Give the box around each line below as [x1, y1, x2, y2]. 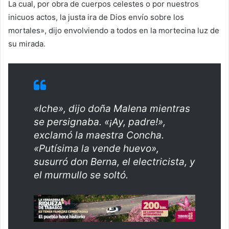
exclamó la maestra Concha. [34, 129, 164, 142]
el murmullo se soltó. [34, 169, 128, 181]
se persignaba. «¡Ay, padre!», [34, 116, 166, 128]
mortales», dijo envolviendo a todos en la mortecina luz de [8, 26, 219, 36]
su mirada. [8, 39, 45, 49]
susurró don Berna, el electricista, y [34, 156, 195, 168]
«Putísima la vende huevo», [34, 143, 159, 155]
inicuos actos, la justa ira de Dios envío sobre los [8, 12, 184, 22]
